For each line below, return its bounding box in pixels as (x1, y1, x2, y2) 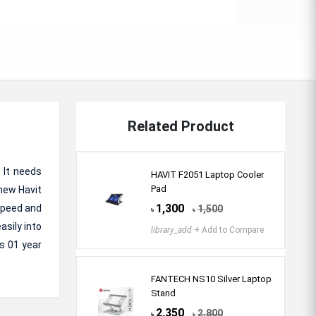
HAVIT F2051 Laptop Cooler (151, 169, 264, 180)
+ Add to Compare (192, 225, 264, 235)
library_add (151, 225, 192, 235)
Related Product (127, 118, 234, 135)
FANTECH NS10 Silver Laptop (151, 274, 272, 284)
